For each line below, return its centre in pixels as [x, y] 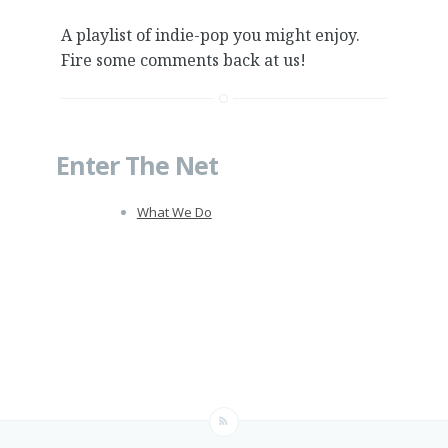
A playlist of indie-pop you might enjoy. [210, 34]
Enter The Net [136, 165]
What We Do [174, 211]
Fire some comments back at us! [183, 59]
